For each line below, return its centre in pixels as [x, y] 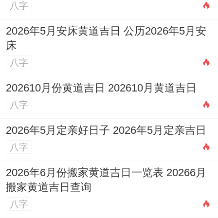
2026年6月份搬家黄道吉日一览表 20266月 [106, 173]
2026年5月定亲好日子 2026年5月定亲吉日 [106, 131]
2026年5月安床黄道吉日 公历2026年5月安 [106, 31]
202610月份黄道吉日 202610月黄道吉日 [101, 88]
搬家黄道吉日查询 [48, 188]
